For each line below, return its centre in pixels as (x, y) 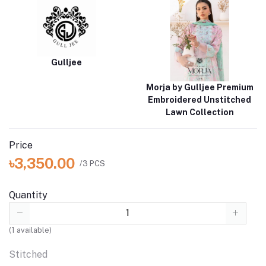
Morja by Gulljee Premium (199, 88)
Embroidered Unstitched (199, 100)
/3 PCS (92, 163)
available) (33, 230)
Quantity (28, 195)
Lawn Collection (199, 113)
